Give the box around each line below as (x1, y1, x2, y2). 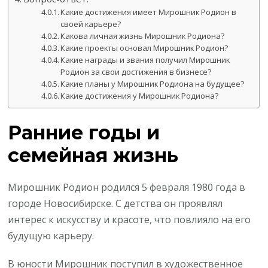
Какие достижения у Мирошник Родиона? (60, 90, 219, 102)
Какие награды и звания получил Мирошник (60, 54, 230, 66)
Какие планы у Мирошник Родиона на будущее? (60, 78, 245, 90)
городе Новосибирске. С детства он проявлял (8, 197, 223, 211)
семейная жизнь (8, 143, 179, 167)
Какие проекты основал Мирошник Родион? (60, 42, 229, 54)
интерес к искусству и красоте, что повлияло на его (8, 213, 251, 227)
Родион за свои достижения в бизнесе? (60, 66, 212, 78)
